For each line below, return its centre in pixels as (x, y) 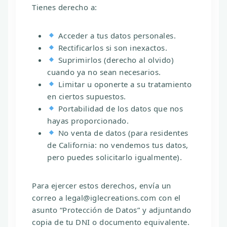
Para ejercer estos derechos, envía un (102, 185)
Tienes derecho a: (65, 7)
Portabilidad (81, 108)
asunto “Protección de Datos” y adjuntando (112, 210)
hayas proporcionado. (88, 120)
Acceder (73, 35)
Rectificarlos (81, 47)
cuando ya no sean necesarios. (104, 72)
